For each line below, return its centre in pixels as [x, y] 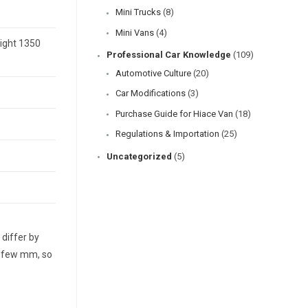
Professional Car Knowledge [169, 55]
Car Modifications [151, 93]
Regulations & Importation [167, 134]
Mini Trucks [138, 12]
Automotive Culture [153, 73]
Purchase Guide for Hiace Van [174, 113]
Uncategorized [139, 156]
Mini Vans [135, 32]
